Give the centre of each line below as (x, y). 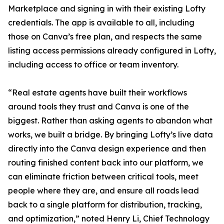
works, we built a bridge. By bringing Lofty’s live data (110, 134)
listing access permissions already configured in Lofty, (112, 50)
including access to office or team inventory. (93, 64)
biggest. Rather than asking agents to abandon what (110, 120)
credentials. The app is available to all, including (101, 22)
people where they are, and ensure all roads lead (103, 190)
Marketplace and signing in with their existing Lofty (107, 8)
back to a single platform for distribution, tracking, (105, 204)
